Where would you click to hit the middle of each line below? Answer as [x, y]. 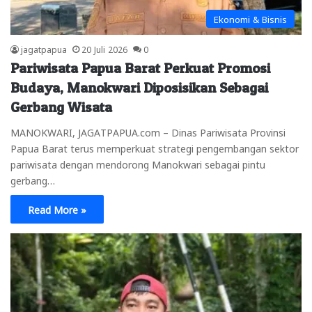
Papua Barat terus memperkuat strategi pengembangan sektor [155, 147]
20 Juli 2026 [104, 48]
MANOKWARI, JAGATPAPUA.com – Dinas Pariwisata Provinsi [148, 131]
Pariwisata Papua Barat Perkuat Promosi [140, 68]
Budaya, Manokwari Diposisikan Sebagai [139, 87]
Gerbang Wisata [61, 107]
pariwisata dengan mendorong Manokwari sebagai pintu [138, 163]
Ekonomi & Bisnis [250, 18]
